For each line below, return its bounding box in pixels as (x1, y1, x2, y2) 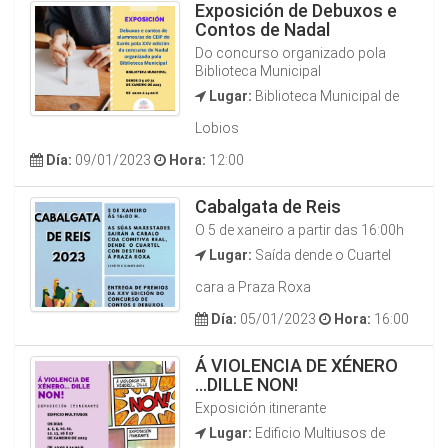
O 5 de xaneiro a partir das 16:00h (195, 222, 404, 238)
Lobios (195, 120, 239, 136)
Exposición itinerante (195, 400, 326, 416)
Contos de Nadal (195, 19, 330, 40)
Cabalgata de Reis (195, 196, 341, 217)
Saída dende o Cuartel (252, 247, 391, 263)
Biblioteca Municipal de (252, 88, 399, 104)
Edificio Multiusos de (252, 425, 385, 441)
